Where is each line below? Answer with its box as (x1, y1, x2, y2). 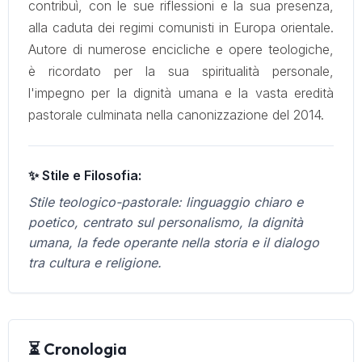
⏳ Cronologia (28, 339, 127, 359)
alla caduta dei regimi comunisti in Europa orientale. (28, 19, 334, 36)
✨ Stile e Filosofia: (28, 167, 141, 183)
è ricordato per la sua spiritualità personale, (28, 63, 334, 79)
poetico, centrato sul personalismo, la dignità (28, 214, 303, 230)
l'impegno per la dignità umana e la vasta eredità (28, 85, 334, 101)
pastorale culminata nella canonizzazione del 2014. (28, 107, 324, 123)
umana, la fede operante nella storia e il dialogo (28, 234, 319, 250)
